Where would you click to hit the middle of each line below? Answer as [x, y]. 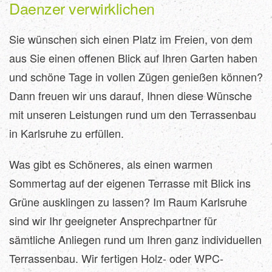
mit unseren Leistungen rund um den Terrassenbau [133, 114]
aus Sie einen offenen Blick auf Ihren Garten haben [133, 58]
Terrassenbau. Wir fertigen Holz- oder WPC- [116, 258]
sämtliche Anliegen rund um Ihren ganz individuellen [135, 239]
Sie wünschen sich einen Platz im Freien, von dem [131, 39]
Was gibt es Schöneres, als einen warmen [111, 164]
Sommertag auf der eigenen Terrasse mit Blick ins [130, 183]
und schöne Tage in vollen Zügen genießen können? [136, 76]
